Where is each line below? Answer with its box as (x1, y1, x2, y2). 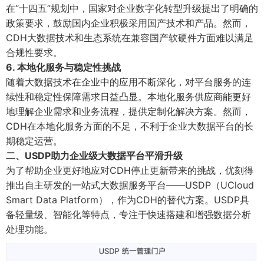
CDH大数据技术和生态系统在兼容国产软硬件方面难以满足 (6, 32, 253, 44)
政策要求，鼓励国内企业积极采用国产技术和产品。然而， (6, 17, 251, 29)
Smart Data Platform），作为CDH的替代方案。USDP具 (6, 194, 249, 206)
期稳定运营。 (6, 135, 62, 147)
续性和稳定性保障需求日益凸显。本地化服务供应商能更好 (6, 91, 251, 103)
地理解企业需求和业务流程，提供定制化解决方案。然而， (6, 105, 251, 118)
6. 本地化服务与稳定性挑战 (6, 61, 121, 74)
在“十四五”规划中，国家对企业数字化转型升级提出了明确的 (6, 2, 258, 15)
